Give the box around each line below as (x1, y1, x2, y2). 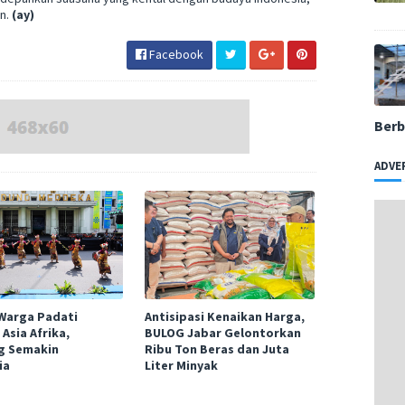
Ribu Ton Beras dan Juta (144, 341, 289, 357)
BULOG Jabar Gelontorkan (144, 325, 301, 341)
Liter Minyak (144, 357, 218, 373)
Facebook (146, 46, 203, 62)
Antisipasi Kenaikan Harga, (144, 308, 305, 325)
